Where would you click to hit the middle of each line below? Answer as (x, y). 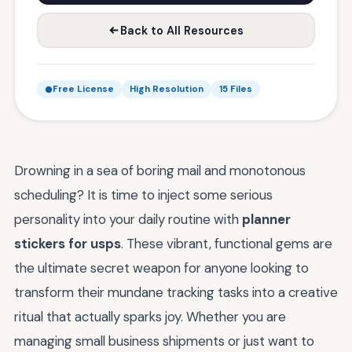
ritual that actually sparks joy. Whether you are (150, 317)
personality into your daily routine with (128, 219)
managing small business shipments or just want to (164, 341)
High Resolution (167, 89)
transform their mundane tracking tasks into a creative (176, 292)
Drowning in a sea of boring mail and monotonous (160, 170)
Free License (83, 89)
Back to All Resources (182, 30)
